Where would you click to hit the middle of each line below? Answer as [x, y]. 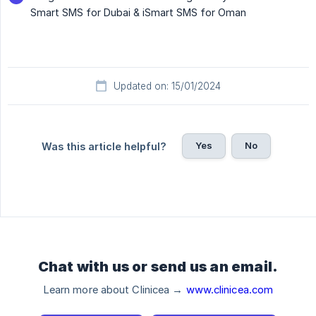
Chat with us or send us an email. [158, 267]
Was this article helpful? [104, 147]
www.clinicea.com [230, 290]
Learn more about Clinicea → [114, 290]
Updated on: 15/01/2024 [167, 86]
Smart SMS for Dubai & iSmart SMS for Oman [138, 13]
